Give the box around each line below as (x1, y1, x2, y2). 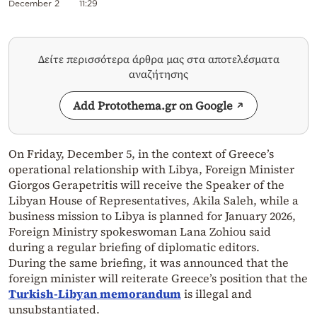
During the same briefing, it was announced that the (8, 254, 289, 270)
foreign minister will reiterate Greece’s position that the (8, 270, 308, 286)
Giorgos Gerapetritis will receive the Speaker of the (8, 176, 284, 192)
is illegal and (181, 285, 252, 301)
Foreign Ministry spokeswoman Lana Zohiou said (8, 223, 271, 239)
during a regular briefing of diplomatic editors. (8, 238, 260, 255)
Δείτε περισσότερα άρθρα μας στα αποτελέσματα (38, 51, 279, 67)
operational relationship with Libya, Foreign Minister (8, 161, 294, 177)
